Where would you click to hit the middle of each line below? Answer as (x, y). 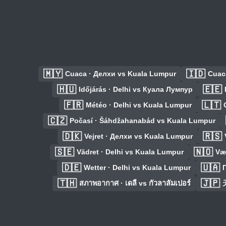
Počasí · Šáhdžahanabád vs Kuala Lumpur (143, 121)
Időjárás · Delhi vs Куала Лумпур (136, 90)
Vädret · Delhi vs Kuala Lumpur (130, 152)
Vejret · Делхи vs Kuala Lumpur (138, 136)
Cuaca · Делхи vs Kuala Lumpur (121, 74)
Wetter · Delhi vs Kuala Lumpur (137, 168)
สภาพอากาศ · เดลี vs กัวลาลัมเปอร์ (135, 183)
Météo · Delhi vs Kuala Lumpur (139, 105)
